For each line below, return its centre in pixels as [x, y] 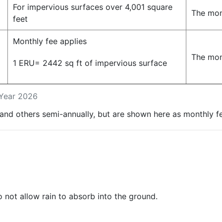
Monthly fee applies [50, 41]
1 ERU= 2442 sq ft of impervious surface [90, 63]
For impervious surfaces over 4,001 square [93, 7]
